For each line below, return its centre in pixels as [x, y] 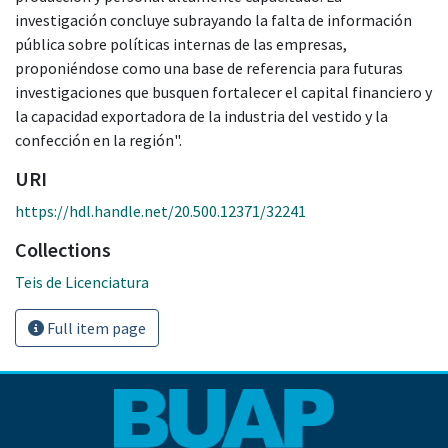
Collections [63, 249]
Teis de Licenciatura [82, 281]
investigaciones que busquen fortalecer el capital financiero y [223, 91]
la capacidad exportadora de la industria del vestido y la [201, 115]
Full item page [95, 327]
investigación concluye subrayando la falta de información [213, 19]
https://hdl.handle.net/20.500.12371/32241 [160, 210]
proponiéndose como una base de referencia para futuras [209, 67]
